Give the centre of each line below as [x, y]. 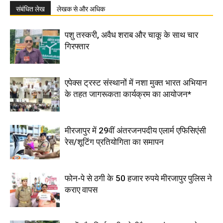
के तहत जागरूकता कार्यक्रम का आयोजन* [128, 94]
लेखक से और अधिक [81, 9]
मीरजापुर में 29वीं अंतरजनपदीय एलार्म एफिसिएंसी [135, 130]
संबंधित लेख [30, 9]
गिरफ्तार [77, 46]
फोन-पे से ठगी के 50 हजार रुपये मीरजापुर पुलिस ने [138, 178]
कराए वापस [81, 190]
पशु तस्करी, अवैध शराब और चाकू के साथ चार [131, 35]
